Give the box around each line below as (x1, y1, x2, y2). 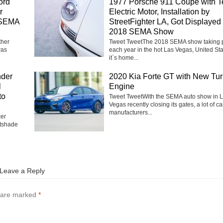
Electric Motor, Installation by (109, 7, 210, 16)
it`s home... (109, 54, 138, 61)
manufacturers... (109, 109, 152, 116)
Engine (109, 82, 134, 91)
